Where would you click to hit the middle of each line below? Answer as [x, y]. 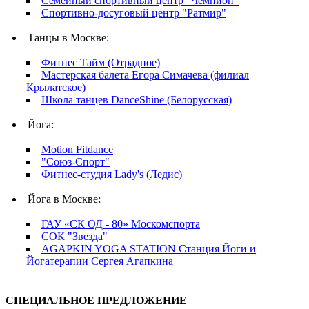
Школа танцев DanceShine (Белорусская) [137, 100]
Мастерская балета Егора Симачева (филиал [145, 75]
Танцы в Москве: [68, 38]
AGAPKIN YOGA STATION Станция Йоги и [149, 249]
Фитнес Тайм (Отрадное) [101, 63]
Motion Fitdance [77, 150]
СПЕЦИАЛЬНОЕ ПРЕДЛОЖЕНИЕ [96, 301]
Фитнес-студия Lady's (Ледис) [112, 175]
